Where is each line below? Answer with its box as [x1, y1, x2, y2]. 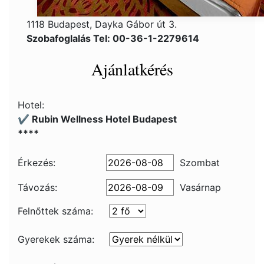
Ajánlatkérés [91, 58, 173, 80]
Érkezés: [18, 157, 55, 169]
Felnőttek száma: [18, 205, 93, 217]
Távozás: [18, 181, 57, 193]
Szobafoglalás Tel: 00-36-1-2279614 [27, 32, 199, 44]
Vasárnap [180, 181, 221, 193]
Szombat [180, 157, 220, 169]
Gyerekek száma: [18, 233, 94, 245]
